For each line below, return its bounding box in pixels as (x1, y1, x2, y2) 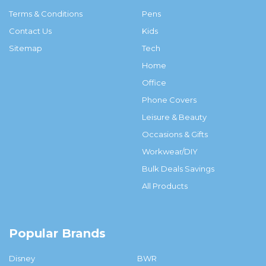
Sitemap (8, 43, 42, 53)
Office (141, 77, 166, 87)
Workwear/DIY (141, 146, 198, 156)
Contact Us (8, 26, 52, 36)
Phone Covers (141, 94, 197, 104)
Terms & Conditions (8, 8, 83, 18)
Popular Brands (8, 226, 106, 240)
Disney (8, 253, 35, 263)
